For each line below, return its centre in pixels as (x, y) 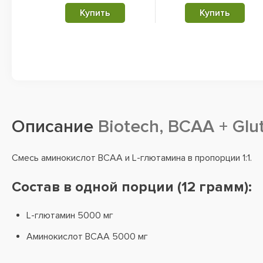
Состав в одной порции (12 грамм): (132, 187)
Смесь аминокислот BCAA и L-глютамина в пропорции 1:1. (132, 158)
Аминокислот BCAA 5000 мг (87, 237)
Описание (53, 127)
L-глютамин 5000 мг (70, 215)
